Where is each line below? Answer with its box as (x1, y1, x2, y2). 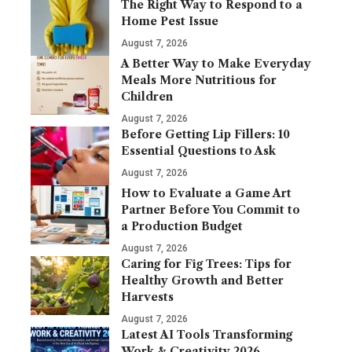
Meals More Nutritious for (121, 73, 277, 87)
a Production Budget (121, 219, 243, 233)
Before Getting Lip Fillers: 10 (121, 127, 290, 141)
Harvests (121, 290, 174, 304)
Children (121, 90, 173, 104)
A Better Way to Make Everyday (121, 57, 311, 71)
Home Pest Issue (121, 14, 218, 28)
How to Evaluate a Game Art (121, 186, 291, 200)
